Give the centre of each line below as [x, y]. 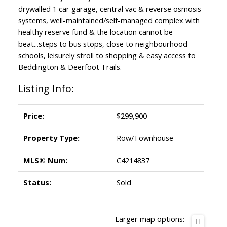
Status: [37, 182]
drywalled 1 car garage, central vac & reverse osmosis [109, 8]
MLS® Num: [45, 160]
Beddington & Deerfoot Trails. [70, 67]
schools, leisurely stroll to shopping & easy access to [107, 55]
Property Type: [51, 138]
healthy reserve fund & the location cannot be [95, 32]
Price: [33, 115]
